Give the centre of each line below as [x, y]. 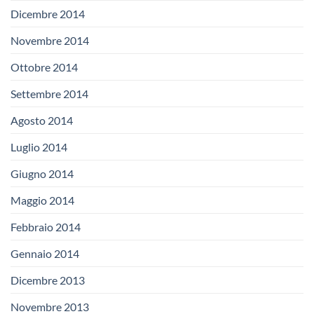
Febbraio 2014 [46, 226]
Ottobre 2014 [44, 67]
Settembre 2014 [49, 93]
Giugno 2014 [42, 173]
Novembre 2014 [50, 40]
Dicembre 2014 [48, 13]
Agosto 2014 [42, 120]
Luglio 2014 [39, 146]
